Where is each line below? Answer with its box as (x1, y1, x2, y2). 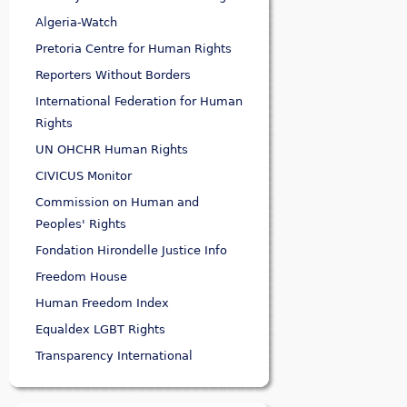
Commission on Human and (35, 195, 199, 210)
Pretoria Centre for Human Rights (35, 42, 232, 56)
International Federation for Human (35, 94, 243, 109)
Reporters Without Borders (35, 68, 191, 83)
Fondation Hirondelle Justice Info (35, 243, 227, 258)
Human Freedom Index (35, 296, 169, 311)
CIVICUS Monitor (35, 169, 132, 184)
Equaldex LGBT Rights (35, 323, 165, 337)
